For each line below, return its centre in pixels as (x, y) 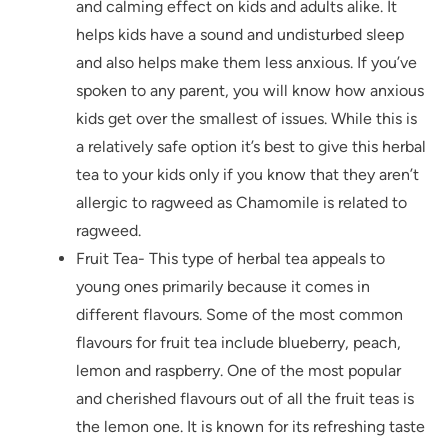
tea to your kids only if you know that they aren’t (247, 175)
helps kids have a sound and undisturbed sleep (240, 35)
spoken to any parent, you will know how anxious (250, 91)
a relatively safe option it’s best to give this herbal (251, 147)
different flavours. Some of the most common (239, 315)
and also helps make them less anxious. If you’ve (246, 63)
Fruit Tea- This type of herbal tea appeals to (230, 259)
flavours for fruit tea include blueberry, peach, (238, 343)
